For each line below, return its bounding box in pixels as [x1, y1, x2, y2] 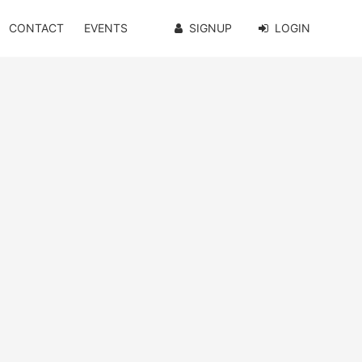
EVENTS [84, 21, 128, 35]
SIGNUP [188, 21, 232, 35]
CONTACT [8, 21, 64, 35]
